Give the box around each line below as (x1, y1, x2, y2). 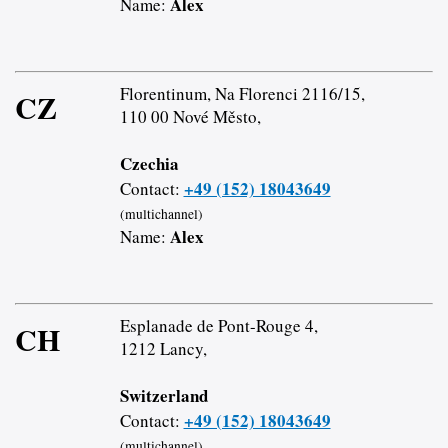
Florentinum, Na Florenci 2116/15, (119, 81, 365, 105)
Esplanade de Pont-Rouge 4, (119, 313, 318, 337)
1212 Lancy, (119, 336, 207, 360)
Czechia (119, 150, 179, 176)
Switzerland (119, 382, 208, 408)
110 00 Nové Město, (119, 104, 261, 128)
